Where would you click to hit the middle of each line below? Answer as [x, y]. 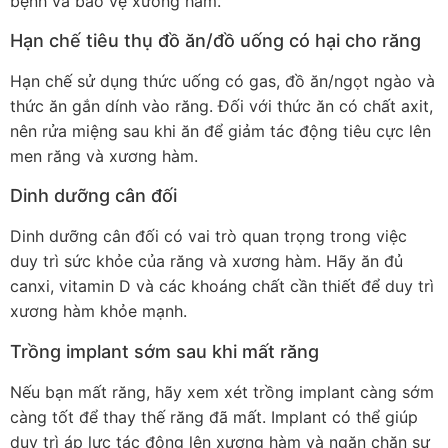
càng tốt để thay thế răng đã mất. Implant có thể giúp [214, 416]
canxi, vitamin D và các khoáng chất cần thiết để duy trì [222, 286]
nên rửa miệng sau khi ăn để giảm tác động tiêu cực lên [220, 130]
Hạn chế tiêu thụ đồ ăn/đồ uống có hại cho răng [215, 40]
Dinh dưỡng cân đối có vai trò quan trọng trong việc [208, 236]
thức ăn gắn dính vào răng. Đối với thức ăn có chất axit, [221, 105]
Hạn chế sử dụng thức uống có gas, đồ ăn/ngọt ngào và [222, 80]
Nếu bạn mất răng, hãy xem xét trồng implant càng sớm [222, 391]
